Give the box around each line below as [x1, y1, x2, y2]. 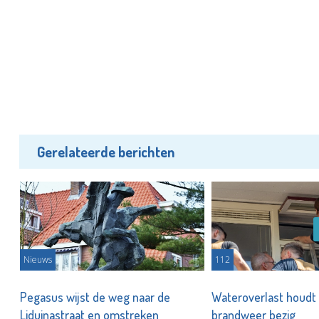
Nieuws [23, 253, 52, 266]
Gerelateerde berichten [37, 142, 174, 161]
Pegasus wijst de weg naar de [19, 289, 170, 305]
